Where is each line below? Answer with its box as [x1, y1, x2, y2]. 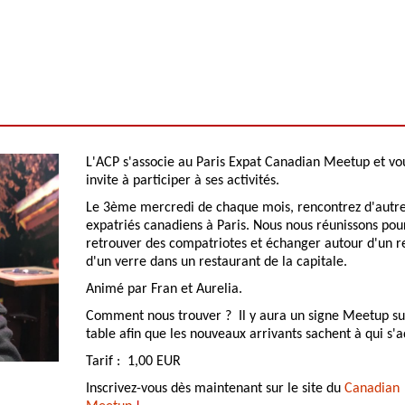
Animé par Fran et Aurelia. [86, 282, 242, 297]
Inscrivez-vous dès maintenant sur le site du [86, 381, 344, 396]
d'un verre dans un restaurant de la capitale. [86, 255, 351, 269]
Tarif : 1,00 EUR [86, 354, 181, 369]
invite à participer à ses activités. [86, 174, 279, 188]
